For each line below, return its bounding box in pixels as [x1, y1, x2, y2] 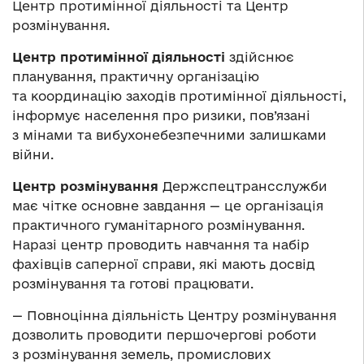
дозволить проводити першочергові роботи [12, 327, 317, 343]
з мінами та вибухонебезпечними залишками [12, 128, 327, 143]
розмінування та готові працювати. [12, 276, 253, 292]
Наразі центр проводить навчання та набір [12, 237, 310, 253]
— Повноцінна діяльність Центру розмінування [12, 308, 336, 323]
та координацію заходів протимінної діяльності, [12, 89, 346, 104]
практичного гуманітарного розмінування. [12, 218, 305, 233]
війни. [12, 147, 54, 162]
